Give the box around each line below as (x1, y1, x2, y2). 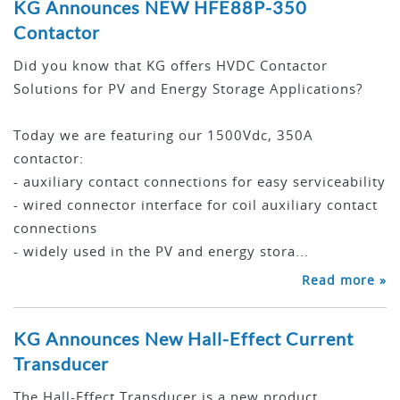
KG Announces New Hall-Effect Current (13, 328, 354, 350)
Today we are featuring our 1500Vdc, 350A (13, 126, 313, 145)
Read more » (302, 271, 387, 289)
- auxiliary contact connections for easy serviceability (13, 172, 386, 191)
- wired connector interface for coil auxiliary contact (13, 196, 378, 214)
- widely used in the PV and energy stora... (13, 242, 309, 261)
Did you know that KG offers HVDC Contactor (13, 56, 328, 75)
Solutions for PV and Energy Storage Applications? (13, 79, 362, 98)
